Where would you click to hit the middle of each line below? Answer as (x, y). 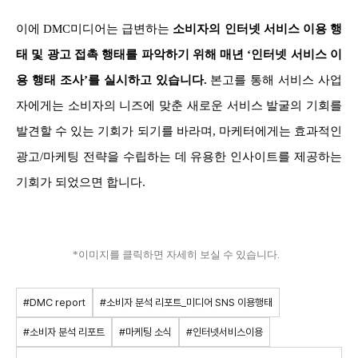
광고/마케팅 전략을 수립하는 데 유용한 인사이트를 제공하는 (179, 156)
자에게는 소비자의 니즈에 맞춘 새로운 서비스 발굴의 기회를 (179, 105)
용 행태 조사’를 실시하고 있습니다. (113, 80)
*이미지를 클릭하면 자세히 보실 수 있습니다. (176, 254)
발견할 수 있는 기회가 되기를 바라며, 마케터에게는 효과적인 (179, 131)
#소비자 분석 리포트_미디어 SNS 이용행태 (186, 302)
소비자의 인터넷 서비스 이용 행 (258, 28)
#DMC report (54, 302)
